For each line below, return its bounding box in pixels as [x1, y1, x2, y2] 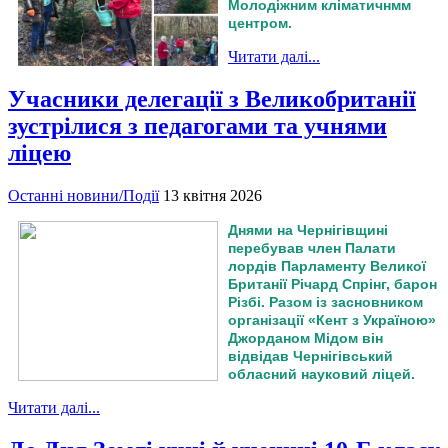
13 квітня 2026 [163, 186, 262, 204]
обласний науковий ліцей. [228, 365, 415, 382]
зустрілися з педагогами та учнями [8, 112, 387, 139]
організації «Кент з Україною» [228, 311, 436, 328]
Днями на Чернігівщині [228, 221, 388, 238]
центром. [228, 14, 292, 31]
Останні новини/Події [8, 186, 159, 204]
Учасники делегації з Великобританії [8, 85, 416, 112]
